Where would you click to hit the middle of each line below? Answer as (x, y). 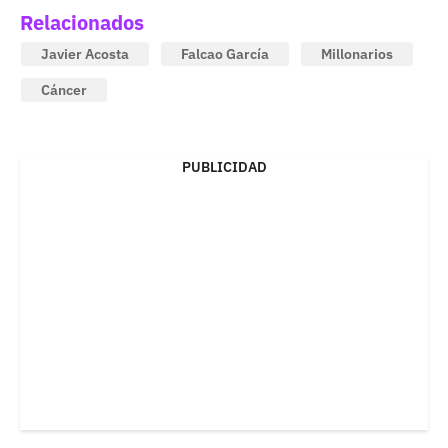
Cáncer (64, 90)
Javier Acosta (85, 54)
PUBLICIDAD (224, 167)
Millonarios (357, 54)
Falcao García (225, 54)
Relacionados (82, 23)
